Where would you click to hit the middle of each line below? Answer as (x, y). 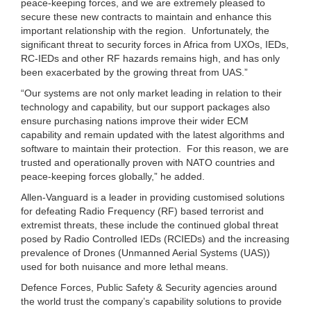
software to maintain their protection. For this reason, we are (155, 148)
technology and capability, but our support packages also (145, 107)
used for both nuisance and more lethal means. (125, 266)
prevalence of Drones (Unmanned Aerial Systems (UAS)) (145, 252)
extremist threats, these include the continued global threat (150, 225)
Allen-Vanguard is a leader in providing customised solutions (153, 197)
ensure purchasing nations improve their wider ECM (135, 120)
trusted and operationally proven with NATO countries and (148, 162)
